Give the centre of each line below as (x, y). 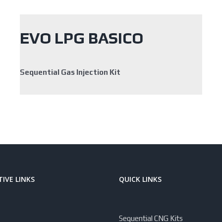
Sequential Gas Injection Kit (71, 72)
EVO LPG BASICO (81, 38)
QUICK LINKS (140, 179)
